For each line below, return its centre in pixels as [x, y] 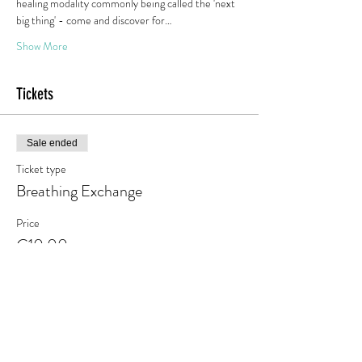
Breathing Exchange [79, 191]
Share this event [60, 332]
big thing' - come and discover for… [94, 20]
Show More [42, 46]
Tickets [35, 94]
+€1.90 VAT [44, 264]
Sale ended [52, 143]
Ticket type [41, 169]
